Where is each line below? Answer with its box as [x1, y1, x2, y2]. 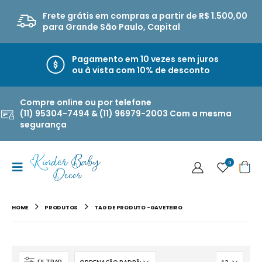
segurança [19, 119, 67, 130]
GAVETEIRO [150, 204, 182, 211]
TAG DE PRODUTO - [94, 204, 150, 211]
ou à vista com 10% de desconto [71, 64, 210, 76]
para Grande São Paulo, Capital [43, 21, 181, 33]
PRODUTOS [44, 204, 78, 211]
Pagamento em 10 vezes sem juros [71, 53, 219, 65]
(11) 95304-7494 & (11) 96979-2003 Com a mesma [19, 108, 232, 119]
